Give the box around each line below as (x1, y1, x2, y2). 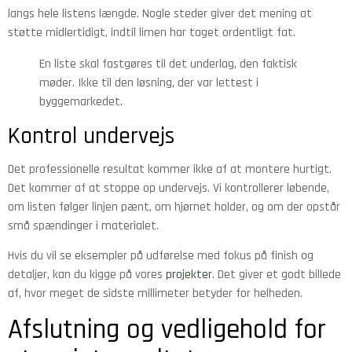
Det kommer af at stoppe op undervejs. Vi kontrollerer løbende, (8, 179, 329, 196)
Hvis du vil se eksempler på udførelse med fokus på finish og (8, 247, 313, 265)
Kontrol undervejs (8, 120, 174, 151)
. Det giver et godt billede (212, 266, 341, 284)
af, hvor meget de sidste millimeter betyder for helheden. (8, 285, 302, 302)
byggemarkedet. (39, 93, 123, 110)
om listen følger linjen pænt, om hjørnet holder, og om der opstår (8, 198, 340, 215)
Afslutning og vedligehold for (8, 311, 326, 347)
